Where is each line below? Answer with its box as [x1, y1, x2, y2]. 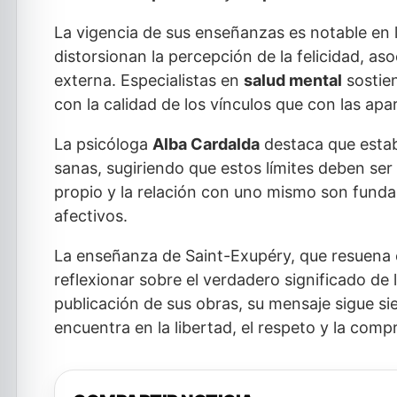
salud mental [244, 71, 342, 90]
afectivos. [54, 206, 128, 225]
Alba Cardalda [152, 135, 260, 153]
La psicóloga [54, 135, 152, 153]
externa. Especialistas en [54, 71, 244, 90]
